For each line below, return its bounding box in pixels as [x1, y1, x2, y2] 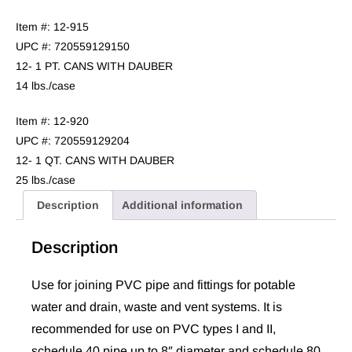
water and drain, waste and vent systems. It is [31, 300, 282, 314]
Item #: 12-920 [16, 115, 89, 128]
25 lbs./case [16, 174, 75, 187]
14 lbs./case [16, 79, 75, 93]
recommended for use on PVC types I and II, [31, 322, 276, 336]
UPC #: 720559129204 [16, 134, 130, 148]
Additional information [122, 199, 244, 212]
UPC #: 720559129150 [16, 40, 130, 53]
